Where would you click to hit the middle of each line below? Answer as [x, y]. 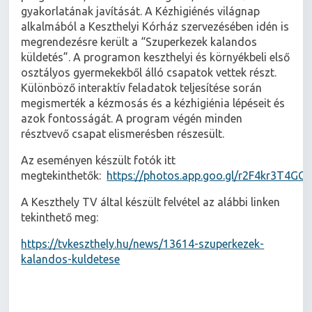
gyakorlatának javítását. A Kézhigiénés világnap [141, 11]
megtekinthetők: [64, 176]
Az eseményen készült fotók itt [99, 161]
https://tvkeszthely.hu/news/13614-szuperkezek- [143, 244]
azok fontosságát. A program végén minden [132, 119]
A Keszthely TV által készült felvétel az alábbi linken [151, 202]
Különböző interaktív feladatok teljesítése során [142, 88]
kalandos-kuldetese [71, 259]
